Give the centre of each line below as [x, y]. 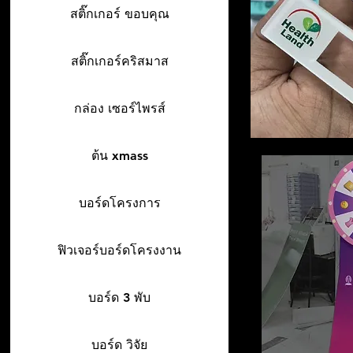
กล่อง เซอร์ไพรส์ [119, 108]
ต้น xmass [119, 156]
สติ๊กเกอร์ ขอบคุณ [119, 14]
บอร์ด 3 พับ [119, 297]
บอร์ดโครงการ [119, 203]
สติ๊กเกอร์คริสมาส [119, 61]
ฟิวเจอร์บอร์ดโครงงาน [119, 250]
